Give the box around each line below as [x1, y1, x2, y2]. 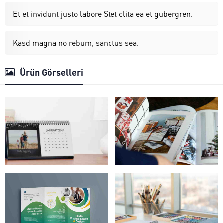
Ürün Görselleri [20, 66, 83, 78]
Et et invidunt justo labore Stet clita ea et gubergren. [13, 8, 193, 19]
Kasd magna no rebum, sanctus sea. [13, 37, 139, 48]
